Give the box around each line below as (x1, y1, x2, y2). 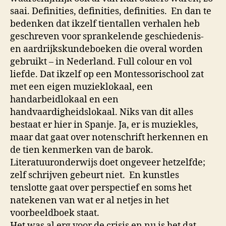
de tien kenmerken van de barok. (10, 144, 153, 156)
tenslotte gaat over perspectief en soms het (10, 182, 192, 194)
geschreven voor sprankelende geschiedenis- (10, 31, 204, 43)
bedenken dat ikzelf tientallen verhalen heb (10, 18, 200, 30)
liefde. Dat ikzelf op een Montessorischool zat (10, 69, 204, 81)
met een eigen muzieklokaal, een (10, 81, 153, 93)
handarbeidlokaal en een (10, 94, 119, 106)
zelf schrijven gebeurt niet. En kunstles (10, 169, 179, 182)
